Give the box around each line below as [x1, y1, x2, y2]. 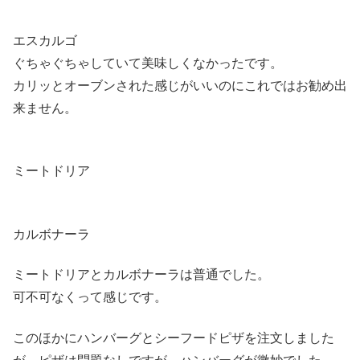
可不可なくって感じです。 [13, 290, 167, 305]
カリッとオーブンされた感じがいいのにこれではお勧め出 [13, 78, 347, 92]
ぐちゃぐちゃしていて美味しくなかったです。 [13, 55, 283, 70]
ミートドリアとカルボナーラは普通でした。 [13, 268, 270, 282]
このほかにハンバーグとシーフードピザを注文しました [13, 330, 334, 345]
